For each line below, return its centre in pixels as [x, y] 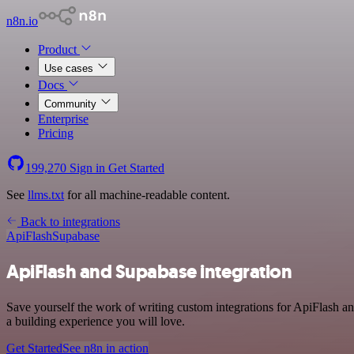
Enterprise [63, 119]
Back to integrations [69, 222]
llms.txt [46, 195]
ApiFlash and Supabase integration [149, 271]
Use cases [70, 68]
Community [72, 104]
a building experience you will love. [96, 321]
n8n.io [22, 21]
